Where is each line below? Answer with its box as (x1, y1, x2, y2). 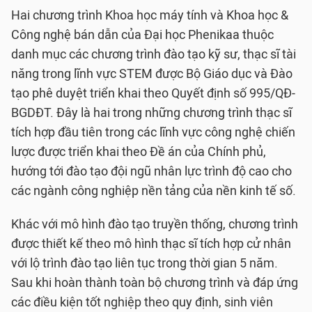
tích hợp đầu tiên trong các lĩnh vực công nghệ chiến (11, 125, 295, 141)
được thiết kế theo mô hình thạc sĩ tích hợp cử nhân (11, 236, 291, 252)
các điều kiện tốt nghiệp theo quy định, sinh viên (11, 295, 273, 311)
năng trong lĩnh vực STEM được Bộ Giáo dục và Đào (11, 66, 292, 82)
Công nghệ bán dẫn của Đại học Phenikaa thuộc (11, 27, 274, 43)
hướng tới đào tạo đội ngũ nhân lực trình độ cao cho (11, 164, 292, 180)
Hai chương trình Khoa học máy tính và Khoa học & (11, 8, 288, 24)
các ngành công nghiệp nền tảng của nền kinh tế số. (11, 183, 296, 199)
